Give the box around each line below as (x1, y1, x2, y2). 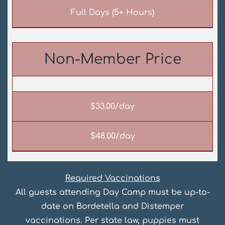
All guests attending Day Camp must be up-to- (15, 188, 210, 197)
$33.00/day (90, 102, 135, 111)
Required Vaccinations (65, 174, 160, 183)
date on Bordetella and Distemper (41, 202, 184, 211)
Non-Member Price (44, 51, 181, 68)
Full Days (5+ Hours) (71, 8, 154, 18)
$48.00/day (90, 132, 135, 141)
